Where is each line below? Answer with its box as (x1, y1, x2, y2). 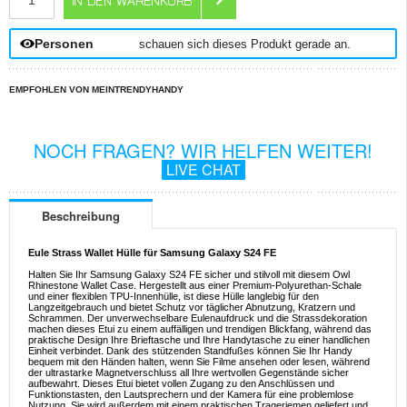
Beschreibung (42, 207, 120, 225)
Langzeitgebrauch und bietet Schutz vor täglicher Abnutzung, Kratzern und (28, 302, 355, 313)
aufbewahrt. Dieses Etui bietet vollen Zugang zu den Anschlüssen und (28, 378, 334, 390)
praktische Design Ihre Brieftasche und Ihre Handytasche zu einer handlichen (28, 334, 370, 346)
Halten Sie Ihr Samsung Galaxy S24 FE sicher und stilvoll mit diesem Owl (28, 269, 350, 281)
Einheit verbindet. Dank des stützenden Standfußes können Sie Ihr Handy (28, 345, 352, 357)
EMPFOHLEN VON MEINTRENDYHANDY (9, 84, 184, 94)
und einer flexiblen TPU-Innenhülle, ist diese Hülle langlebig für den (28, 291, 319, 303)
